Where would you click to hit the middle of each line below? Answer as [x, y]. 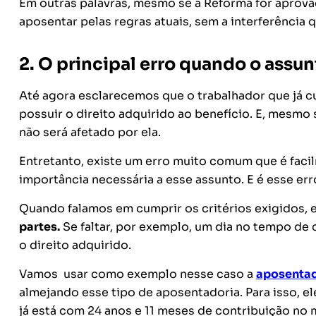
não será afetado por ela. [91, 132]
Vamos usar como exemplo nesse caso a [137, 274]
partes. [39, 227]
